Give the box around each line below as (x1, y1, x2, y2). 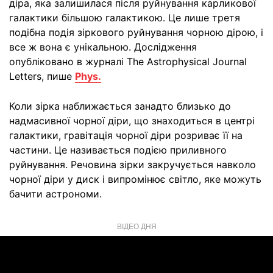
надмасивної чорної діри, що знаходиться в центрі (9, 115, 255, 127)
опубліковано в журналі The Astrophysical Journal (9, 55, 247, 68)
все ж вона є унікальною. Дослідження (9, 41, 197, 53)
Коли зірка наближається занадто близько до (9, 100, 231, 112)
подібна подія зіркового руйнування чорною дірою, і (9, 26, 263, 38)
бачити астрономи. (9, 188, 102, 200)
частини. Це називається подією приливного (9, 144, 227, 156)
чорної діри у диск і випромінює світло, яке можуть (9, 173, 261, 185)
